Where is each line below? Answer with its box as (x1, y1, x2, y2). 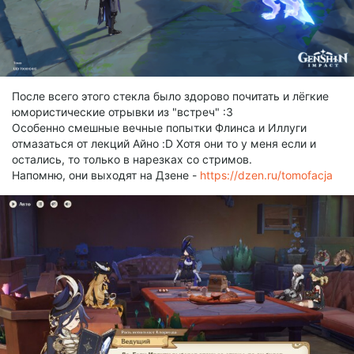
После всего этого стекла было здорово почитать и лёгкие (12, 88, 329, 103)
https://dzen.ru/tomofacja (200, 168, 333, 182)
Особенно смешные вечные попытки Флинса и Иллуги (12, 120, 307, 134)
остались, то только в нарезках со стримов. (12, 152, 252, 166)
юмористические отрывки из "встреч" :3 (12, 104, 233, 119)
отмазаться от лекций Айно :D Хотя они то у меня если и (12, 136, 316, 150)
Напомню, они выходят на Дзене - (12, 168, 200, 182)
